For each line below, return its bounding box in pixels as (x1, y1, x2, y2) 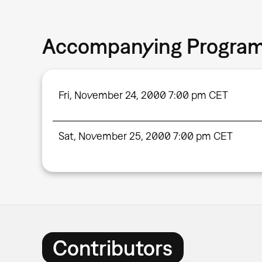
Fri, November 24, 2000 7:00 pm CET (58, 89, 228, 102)
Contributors (53, 235, 173, 260)
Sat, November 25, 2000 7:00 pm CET (58, 130, 233, 143)
